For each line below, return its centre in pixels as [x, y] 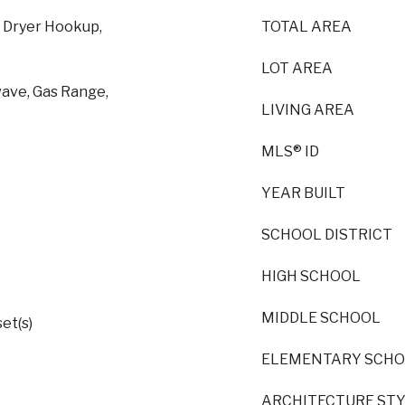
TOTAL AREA [306, 27]
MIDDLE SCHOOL [321, 318]
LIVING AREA [308, 110]
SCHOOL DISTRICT [327, 235]
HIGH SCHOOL [311, 276]
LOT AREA [297, 68]
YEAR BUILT [303, 193]
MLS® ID [290, 151]
